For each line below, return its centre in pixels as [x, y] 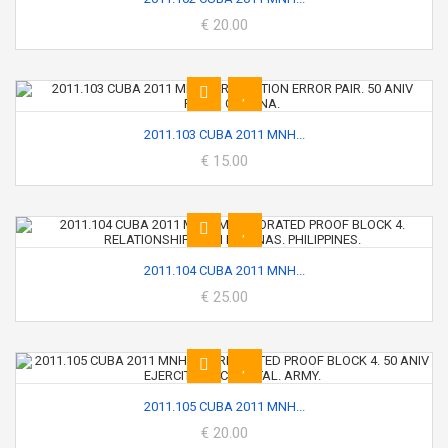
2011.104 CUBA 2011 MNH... [224, 270]
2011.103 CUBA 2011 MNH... [224, 134]
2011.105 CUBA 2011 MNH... [224, 406]
